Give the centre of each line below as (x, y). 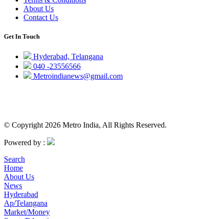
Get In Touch (22, 36)
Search (14, 159)
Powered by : (25, 143)
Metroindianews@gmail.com (77, 76)
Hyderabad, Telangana (67, 57)
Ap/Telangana (26, 203)
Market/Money (27, 212)
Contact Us (41, 17)
